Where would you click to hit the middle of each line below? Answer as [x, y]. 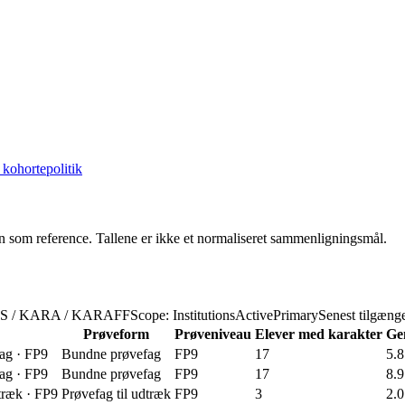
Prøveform [116, 334]
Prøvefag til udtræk [116, 394]
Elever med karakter [319, 334]
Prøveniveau [213, 334]
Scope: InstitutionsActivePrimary [224, 316]
